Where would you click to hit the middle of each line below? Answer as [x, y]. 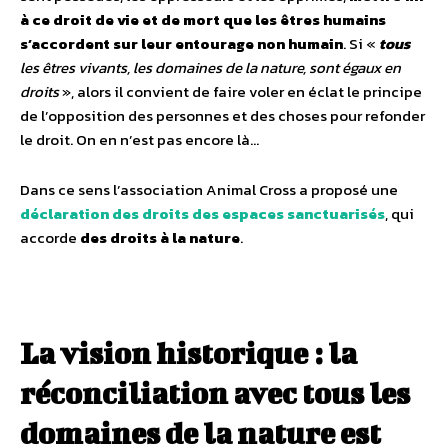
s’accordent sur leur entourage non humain [181, 43]
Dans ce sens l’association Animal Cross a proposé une [209, 189]
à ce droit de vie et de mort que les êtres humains [203, 19]
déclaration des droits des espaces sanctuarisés [202, 213]
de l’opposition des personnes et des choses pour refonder [222, 115]
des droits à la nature [160, 237]
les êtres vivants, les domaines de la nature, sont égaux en [210, 67]
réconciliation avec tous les [215, 392]
